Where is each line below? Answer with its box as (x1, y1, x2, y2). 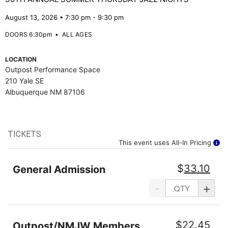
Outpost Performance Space (5, 65, 100, 74)
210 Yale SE (5, 76, 44, 85)
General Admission (13, 163, 105, 176)
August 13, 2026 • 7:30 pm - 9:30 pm (5, 13, 124, 21)
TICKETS (8, 129, 41, 139)
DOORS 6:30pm (5, 31, 52, 38)
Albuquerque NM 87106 (5, 88, 85, 96)
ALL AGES (62, 31, 93, 38)
